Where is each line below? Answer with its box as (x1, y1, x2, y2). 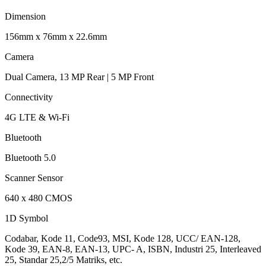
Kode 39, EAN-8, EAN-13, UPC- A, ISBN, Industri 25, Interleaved (5, 244, 261, 255)
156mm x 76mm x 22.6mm (5, 31, 107, 42)
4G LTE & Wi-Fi (5, 112, 69, 123)
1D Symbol (5, 213, 48, 224)
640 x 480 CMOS (5, 193, 72, 204)
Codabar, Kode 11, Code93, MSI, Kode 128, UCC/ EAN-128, (5, 233, 240, 244)
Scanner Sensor (5, 173, 63, 183)
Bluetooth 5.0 (5, 153, 56, 163)
